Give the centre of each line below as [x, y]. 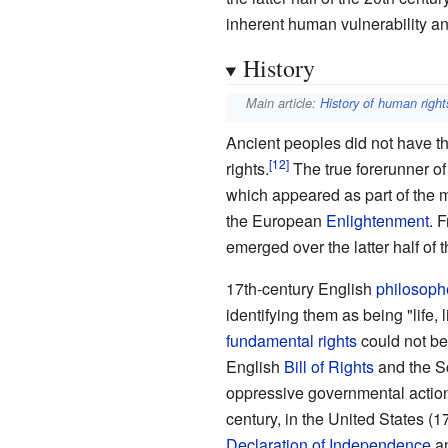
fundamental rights [291, 340]
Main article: [283, 103]
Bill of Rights [328, 366]
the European [275, 220]
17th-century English [300, 288]
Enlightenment [377, 220]
